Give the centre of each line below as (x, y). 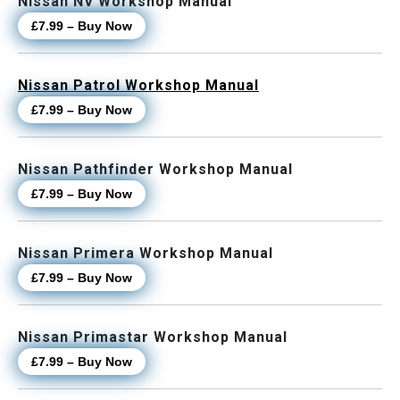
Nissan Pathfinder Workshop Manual (155, 170)
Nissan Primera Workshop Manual (146, 254)
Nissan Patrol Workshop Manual (138, 86)
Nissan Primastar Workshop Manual (153, 337)
